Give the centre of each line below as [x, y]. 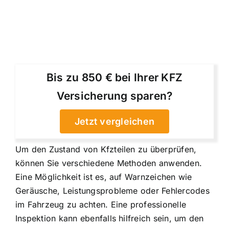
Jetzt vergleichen [114, 122]
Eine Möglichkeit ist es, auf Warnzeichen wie [104, 177]
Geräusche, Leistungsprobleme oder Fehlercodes [112, 191]
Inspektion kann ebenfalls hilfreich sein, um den [110, 219]
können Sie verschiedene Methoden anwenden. [109, 163]
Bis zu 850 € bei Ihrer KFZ [114, 78]
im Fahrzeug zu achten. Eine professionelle [101, 205]
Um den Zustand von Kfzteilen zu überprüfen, [106, 150]
